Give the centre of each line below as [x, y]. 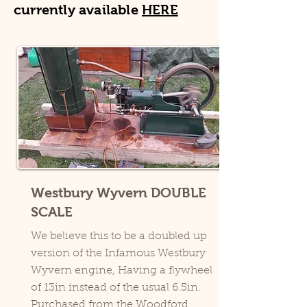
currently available [78, 10]
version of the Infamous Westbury [118, 254]
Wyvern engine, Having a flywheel [122, 271]
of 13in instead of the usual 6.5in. [116, 288]
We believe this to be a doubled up [119, 237]
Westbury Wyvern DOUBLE [119, 193]
